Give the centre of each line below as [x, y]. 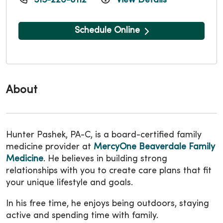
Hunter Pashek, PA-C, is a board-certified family [104, 135]
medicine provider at [50, 147]
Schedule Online [107, 30]
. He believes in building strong [105, 159]
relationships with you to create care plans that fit [109, 171]
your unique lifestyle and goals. [71, 183]
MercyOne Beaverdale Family [154, 147]
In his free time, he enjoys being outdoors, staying [108, 204]
